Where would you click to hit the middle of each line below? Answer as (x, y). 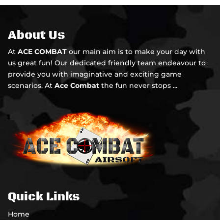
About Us (37, 35)
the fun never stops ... (138, 85)
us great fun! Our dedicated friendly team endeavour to (107, 63)
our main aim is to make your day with (136, 51)
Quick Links (44, 197)
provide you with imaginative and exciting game (95, 74)
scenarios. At (31, 85)
